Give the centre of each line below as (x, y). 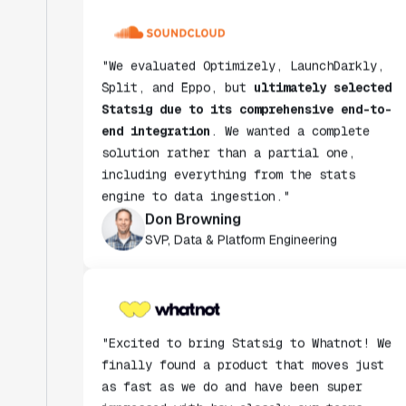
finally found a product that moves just (243, 318)
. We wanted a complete (290, 84)
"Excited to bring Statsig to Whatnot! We (246, 296)
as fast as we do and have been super (232, 339)
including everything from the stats (228, 127)
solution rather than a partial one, (228, 106)
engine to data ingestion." (196, 149)
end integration (156, 84)
